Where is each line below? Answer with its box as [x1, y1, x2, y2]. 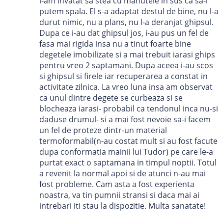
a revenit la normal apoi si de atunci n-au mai [39, 168, 206, 179]
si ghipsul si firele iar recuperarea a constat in [39, 71, 208, 82]
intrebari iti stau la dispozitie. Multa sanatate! [39, 200, 206, 212]
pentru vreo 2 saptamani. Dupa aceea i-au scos [39, 60, 213, 71]
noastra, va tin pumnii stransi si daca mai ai [39, 190, 199, 201]
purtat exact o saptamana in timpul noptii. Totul [39, 157, 217, 168]
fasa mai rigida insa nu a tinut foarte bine [39, 38, 191, 50]
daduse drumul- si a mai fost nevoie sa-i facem [39, 114, 211, 125]
